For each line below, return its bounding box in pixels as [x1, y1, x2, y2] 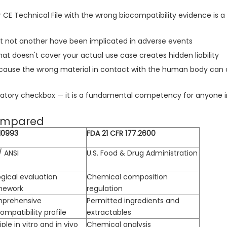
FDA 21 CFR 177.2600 [87, 128, 156, 139]
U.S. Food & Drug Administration [87, 148, 198, 159]
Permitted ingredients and [87, 196, 179, 206]
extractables [87, 207, 131, 218]
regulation [87, 183, 123, 194]
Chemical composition [87, 172, 168, 182]
